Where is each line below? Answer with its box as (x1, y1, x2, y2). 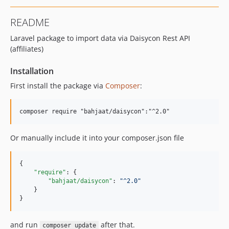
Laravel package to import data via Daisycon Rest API (10, 33, 190, 43)
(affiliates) (10, 44, 43, 54)
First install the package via (10, 81, 105, 90)
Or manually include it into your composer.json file (10, 133, 184, 143)
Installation (10, 65, 54, 77)
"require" (34, 169, 66, 176)
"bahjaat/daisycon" (48, 177, 112, 185)
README (10, 15, 50, 29)
